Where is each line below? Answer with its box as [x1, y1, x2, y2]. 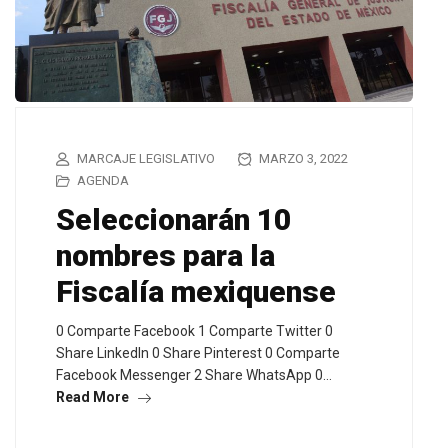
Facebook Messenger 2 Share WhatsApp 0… [56, 367, 332, 384]
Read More [56, 389, 132, 406]
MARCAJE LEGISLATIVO [77, 151, 215, 167]
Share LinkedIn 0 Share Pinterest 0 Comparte [56, 345, 340, 362]
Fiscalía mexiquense [56, 274, 336, 310]
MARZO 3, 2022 [256, 151, 348, 167]
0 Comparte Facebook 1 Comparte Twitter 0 [56, 323, 333, 340]
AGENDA [77, 173, 129, 189]
